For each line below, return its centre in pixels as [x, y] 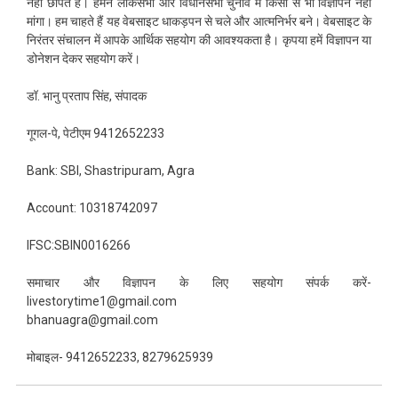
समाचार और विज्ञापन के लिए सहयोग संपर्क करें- [199, 283]
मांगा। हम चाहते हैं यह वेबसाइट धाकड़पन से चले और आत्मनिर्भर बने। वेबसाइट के [199, 22]
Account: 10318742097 [92, 208]
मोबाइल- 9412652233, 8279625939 [119, 358]
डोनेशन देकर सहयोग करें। [83, 59]
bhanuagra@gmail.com [92, 320]
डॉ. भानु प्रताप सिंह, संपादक [86, 96]
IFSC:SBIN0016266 [78, 246]
